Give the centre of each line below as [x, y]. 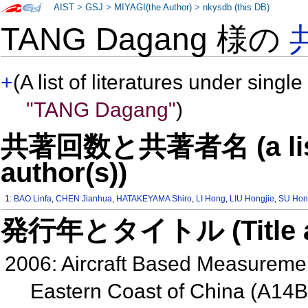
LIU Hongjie [252, 199]
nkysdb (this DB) [236, 8]
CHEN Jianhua [84, 199]
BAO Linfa [33, 199]
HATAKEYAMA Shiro [154, 199]
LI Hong [211, 199]
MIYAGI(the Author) [153, 8]
